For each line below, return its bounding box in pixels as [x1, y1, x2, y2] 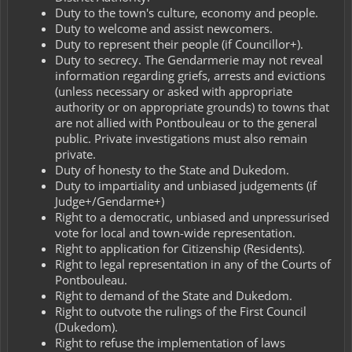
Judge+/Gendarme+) [55, 192, 164, 209]
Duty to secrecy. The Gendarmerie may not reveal [55, 51, 323, 68]
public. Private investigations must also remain [55, 130, 307, 146]
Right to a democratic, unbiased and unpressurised [55, 208, 329, 225]
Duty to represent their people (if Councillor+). [55, 35, 303, 52]
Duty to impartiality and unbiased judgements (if [55, 177, 317, 193]
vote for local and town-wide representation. [55, 224, 295, 240]
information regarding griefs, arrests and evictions [55, 67, 325, 83]
